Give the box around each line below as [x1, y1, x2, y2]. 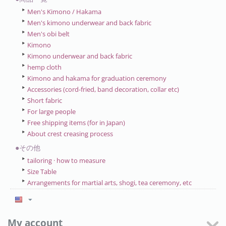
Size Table [27, 167, 56, 176]
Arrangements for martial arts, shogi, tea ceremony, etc [27, 178, 192, 187]
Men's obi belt [27, 29, 70, 38]
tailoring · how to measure [27, 156, 105, 165]
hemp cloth [27, 63, 62, 72]
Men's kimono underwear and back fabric [27, 18, 151, 27]
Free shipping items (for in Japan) [27, 118, 125, 127]
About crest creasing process [27, 129, 113, 138]
